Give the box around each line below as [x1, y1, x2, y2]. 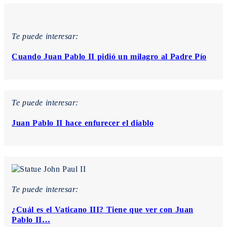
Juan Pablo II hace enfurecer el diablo [12, 118, 154, 127]
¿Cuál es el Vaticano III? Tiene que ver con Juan [12, 205, 194, 214]
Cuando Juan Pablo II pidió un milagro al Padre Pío [12, 52, 207, 61]
